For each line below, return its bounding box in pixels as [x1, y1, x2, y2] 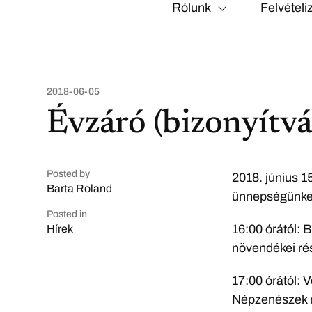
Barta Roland [47, 182, 113, 194]
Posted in [47, 208, 88, 219]
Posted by [47, 168, 91, 179]
